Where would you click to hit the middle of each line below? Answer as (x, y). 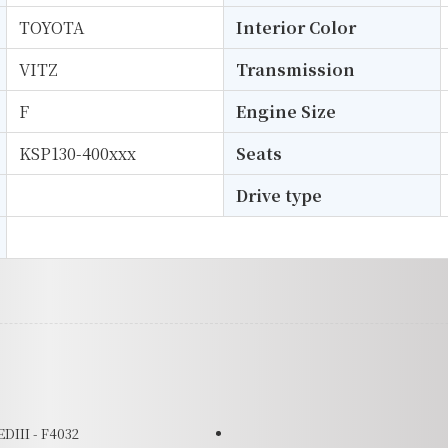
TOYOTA (51, 27)
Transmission (295, 69)
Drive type (279, 195)
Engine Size (286, 111)
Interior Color (296, 27)
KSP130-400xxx (77, 153)
